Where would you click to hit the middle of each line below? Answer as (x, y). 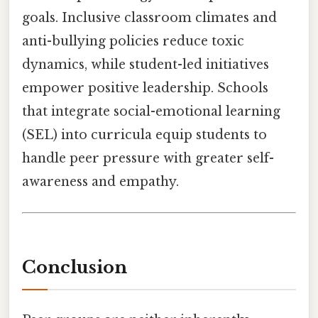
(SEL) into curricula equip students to (144, 135)
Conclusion (75, 268)
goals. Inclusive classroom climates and (149, 18)
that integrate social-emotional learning (151, 112)
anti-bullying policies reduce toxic (133, 42)
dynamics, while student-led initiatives (146, 65)
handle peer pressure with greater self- (148, 159)
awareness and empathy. (100, 182)
